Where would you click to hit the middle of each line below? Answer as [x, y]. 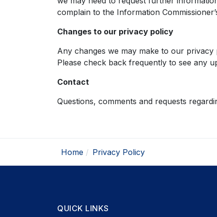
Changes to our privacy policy [115, 31]
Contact [73, 82]
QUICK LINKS [83, 208]
